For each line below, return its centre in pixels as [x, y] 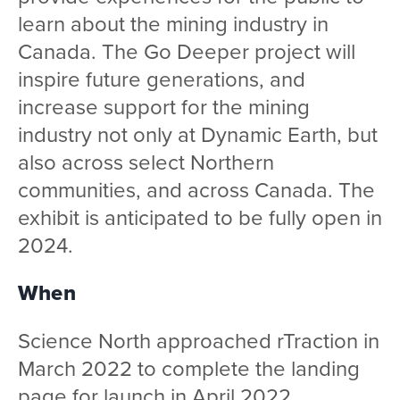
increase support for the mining [164, 107]
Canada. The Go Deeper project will [187, 51]
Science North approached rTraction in [199, 341]
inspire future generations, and [162, 79]
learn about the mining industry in [173, 24]
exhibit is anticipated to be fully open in [200, 217]
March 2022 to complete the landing [189, 368]
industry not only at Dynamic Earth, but [198, 134]
